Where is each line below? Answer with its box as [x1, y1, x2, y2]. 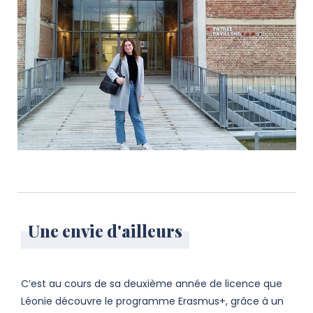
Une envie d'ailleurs [28, 219, 182, 242]
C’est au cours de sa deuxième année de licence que [21, 277, 282, 291]
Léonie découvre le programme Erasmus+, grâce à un [21, 294, 284, 309]
